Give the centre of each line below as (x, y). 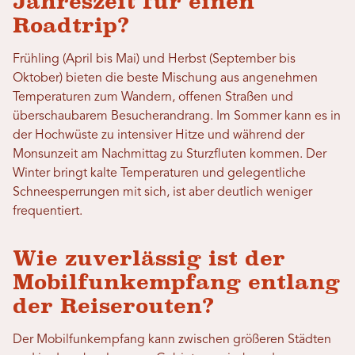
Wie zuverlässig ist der (149, 259)
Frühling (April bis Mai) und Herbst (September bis (154, 60)
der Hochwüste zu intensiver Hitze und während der (158, 136)
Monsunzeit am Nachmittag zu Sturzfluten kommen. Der (170, 155)
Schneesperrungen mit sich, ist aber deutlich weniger (162, 193)
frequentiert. (48, 212)
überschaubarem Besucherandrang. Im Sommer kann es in (177, 117)
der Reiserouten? (113, 306)
